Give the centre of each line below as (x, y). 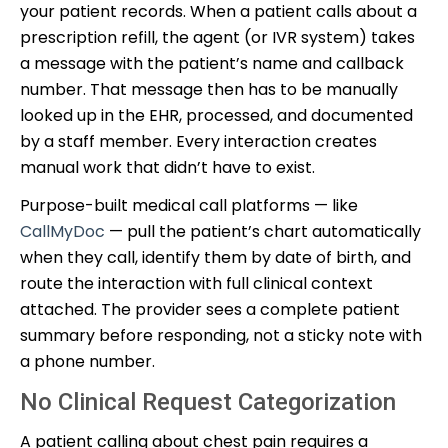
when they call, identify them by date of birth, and (215, 257)
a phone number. (87, 361)
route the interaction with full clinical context (196, 283)
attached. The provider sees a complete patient (210, 309)
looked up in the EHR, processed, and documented (216, 115)
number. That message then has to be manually (209, 89)
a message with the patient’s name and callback (212, 63)
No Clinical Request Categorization (208, 401)
